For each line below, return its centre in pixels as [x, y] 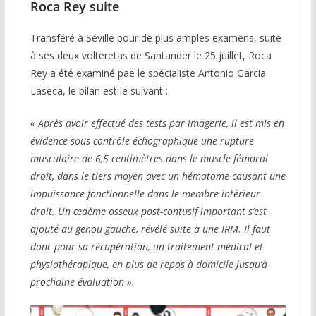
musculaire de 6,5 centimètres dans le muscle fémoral [149, 158]
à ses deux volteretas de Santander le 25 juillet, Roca [151, 55]
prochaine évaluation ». [82, 281]
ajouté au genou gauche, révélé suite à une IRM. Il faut [150, 229]
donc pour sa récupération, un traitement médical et [146, 246]
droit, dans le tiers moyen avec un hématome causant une [158, 176]
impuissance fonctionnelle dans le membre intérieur [145, 193]
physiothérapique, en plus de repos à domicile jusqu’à [148, 264]
